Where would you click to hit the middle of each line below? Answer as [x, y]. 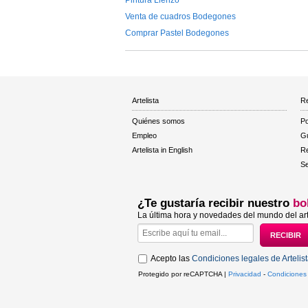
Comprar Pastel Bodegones [177, 33]
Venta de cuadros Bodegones [180, 16]
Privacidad [245, 274]
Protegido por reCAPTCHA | [183, 274]
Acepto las [171, 258]
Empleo [144, 135]
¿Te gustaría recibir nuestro [215, 203]
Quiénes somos [158, 121]
